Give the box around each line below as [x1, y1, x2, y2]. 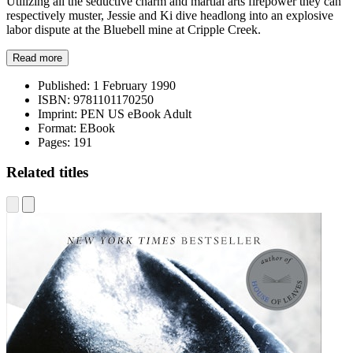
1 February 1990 [90, 78, 176, 92]
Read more [13, 51, 62, 64]
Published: [38, 78, 90, 92]
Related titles [6, 164, 88, 181]
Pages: [38, 135, 70, 149]
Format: [38, 121, 76, 135]
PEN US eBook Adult [77, 106, 191, 121]
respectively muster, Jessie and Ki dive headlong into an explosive [6, 8, 333, 22]
